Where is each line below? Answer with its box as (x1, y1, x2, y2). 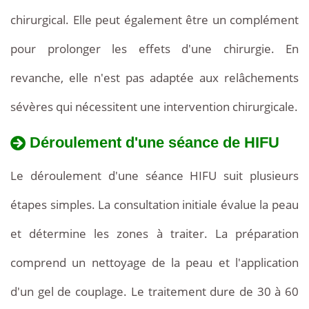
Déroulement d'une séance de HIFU (30, 134, 279, 152)
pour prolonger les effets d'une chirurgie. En (10, 41, 299, 57)
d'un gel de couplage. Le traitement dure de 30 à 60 (10, 283, 299, 299)
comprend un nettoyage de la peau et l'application (10, 254, 299, 270)
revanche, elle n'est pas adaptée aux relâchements (10, 70, 299, 86)
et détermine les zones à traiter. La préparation (10, 225, 299, 241)
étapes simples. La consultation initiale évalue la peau (10, 196, 299, 212)
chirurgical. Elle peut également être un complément (10, 12, 299, 28)
